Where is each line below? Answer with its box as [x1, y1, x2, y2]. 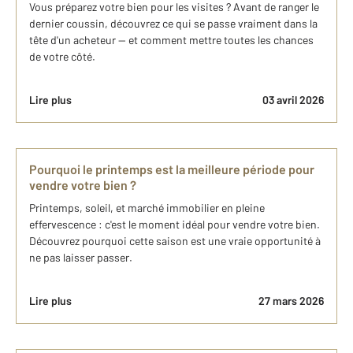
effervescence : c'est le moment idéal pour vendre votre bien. [29, 217, 320, 232]
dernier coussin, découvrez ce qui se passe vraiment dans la [29, 17, 318, 31]
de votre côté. [29, 50, 95, 64]
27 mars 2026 [258, 294, 324, 308]
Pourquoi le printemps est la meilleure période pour [29, 162, 314, 177]
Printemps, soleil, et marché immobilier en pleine [29, 201, 265, 215]
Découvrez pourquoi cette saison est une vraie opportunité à [29, 234, 321, 248]
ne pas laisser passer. [29, 251, 132, 265]
